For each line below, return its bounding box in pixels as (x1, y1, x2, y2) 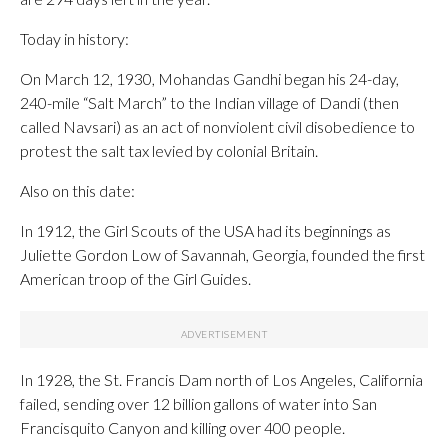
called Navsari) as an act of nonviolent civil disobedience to (20, 116, 415, 136)
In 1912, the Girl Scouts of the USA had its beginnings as (20, 220, 391, 240)
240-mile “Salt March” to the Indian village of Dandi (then (20, 92, 399, 112)
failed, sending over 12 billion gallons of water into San (20, 393, 377, 413)
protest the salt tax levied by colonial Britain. (20, 140, 318, 160)
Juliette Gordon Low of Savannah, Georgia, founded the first (20, 244, 425, 264)
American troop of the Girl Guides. (20, 268, 251, 288)
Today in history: (20, 28, 129, 48)
